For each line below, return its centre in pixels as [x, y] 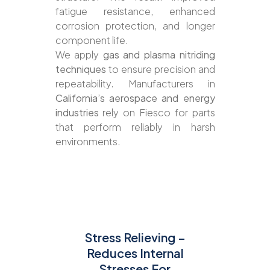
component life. [92, 40]
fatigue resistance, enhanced [135, 11]
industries [77, 112]
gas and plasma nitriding [159, 54]
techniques [80, 69]
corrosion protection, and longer [135, 25]
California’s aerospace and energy [135, 98]
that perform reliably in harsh [135, 127]
